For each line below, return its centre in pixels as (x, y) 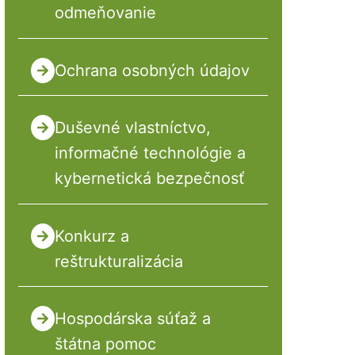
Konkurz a (92, 236)
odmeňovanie (105, 13)
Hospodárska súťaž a (132, 319)
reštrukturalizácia (118, 261)
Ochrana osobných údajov (152, 70)
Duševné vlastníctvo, (132, 128)
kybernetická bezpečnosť (149, 179)
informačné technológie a (150, 153)
